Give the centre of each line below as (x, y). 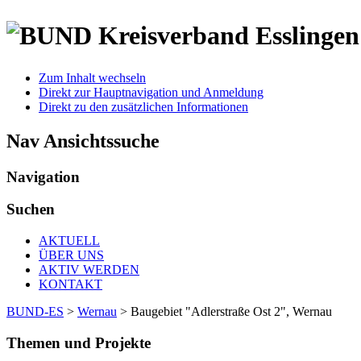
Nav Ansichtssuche (83, 141)
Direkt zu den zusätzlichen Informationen (143, 106)
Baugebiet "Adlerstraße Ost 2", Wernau (231, 312)
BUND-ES (35, 312)
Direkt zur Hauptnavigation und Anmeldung (151, 92)
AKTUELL (69, 241)
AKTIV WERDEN (89, 270)
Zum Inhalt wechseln (92, 77)
